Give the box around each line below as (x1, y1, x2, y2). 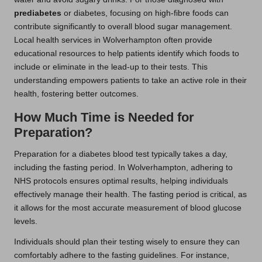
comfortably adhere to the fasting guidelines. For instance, (14, 250, 229, 260)
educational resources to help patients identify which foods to (14, 49, 239, 58)
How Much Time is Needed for (14, 109, 194, 125)
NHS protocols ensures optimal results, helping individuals (14, 176, 228, 185)
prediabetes (14, 8, 61, 18)
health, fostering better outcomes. (14, 89, 139, 98)
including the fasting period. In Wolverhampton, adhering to (14, 163, 233, 172)
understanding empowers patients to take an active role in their (14, 75, 247, 85)
